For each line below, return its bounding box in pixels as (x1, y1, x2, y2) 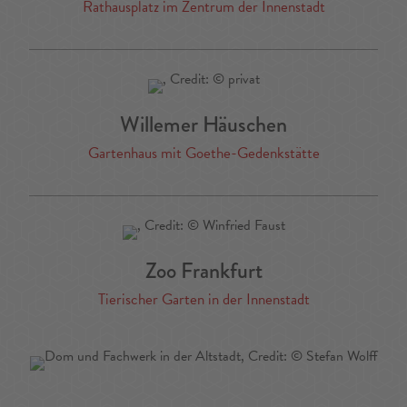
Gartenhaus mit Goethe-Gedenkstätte (87, 142, 320, 165)
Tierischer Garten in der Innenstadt (97, 288, 310, 312)
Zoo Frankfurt (144, 254, 263, 287)
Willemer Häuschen (120, 108, 287, 141)
